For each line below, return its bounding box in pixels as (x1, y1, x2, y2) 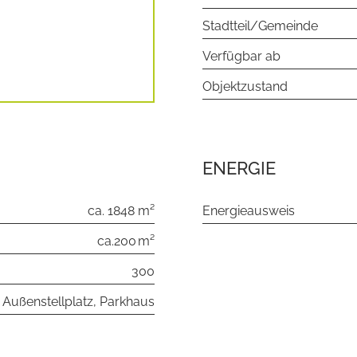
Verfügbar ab (202, 49, 280, 64)
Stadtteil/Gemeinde (202, 18, 318, 33)
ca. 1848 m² (88, 203, 155, 218)
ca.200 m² (97, 233, 155, 249)
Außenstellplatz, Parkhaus (2, 294, 155, 309)
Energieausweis (202, 203, 295, 218)
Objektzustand (202, 79, 288, 94)
